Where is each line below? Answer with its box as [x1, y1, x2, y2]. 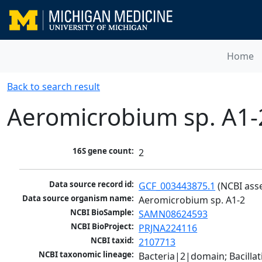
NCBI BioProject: [71, 221, 135, 232]
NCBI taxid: [91, 235, 135, 246]
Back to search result [7, 80, 100, 93]
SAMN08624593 [139, 208, 208, 221]
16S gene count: [73, 146, 135, 157]
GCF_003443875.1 [139, 180, 216, 193]
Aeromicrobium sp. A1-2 [139, 194, 246, 207]
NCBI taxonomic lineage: [39, 249, 135, 260]
